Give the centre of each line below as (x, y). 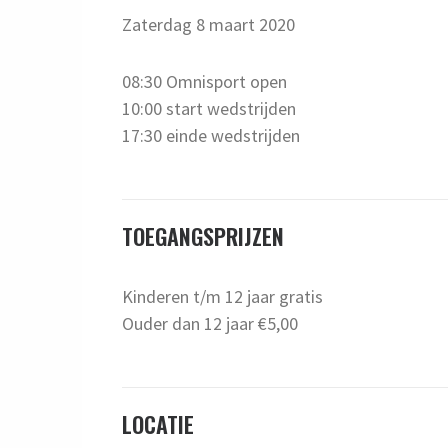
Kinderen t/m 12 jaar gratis (223, 296)
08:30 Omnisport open (205, 81)
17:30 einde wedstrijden (211, 135)
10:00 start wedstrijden (209, 108)
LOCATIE (158, 423)
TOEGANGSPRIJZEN (203, 235)
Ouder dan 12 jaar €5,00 (210, 323)
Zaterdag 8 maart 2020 (209, 24)
